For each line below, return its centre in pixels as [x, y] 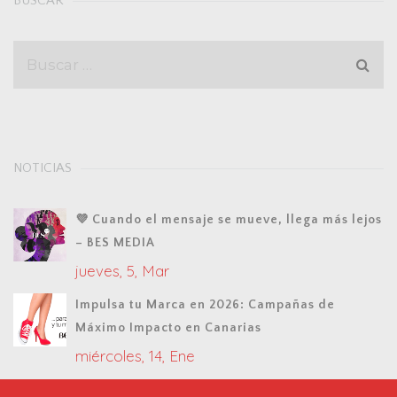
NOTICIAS [43, 167]
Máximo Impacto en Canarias [168, 327]
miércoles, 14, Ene [135, 355]
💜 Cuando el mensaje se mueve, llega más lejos [229, 219]
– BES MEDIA [115, 242]
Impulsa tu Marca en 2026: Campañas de [205, 304]
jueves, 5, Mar [122, 270]
